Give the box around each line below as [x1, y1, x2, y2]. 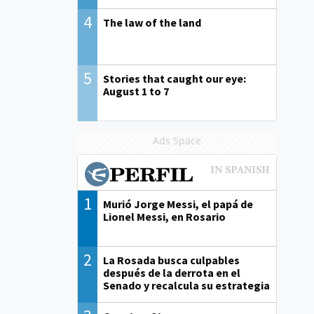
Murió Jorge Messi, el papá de [103, 197, 254, 212]
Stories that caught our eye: [103, 71, 247, 86]
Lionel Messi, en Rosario [103, 210, 226, 224]
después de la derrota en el [103, 266, 241, 280]
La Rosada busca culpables [103, 253, 240, 268]
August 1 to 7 [103, 84, 170, 99]
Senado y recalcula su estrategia [103, 278, 271, 293]
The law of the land [103, 15, 202, 30]
